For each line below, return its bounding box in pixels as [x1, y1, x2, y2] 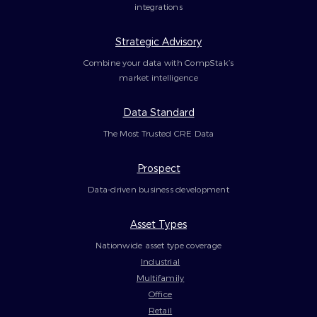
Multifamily [136, 272, 185, 282]
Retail [148, 304, 173, 315]
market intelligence [119, 71, 198, 82]
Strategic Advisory [115, 35, 202, 47]
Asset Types [130, 217, 187, 230]
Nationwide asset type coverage [95, 239, 222, 250]
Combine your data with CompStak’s [83, 57, 234, 67]
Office [148, 288, 173, 299]
